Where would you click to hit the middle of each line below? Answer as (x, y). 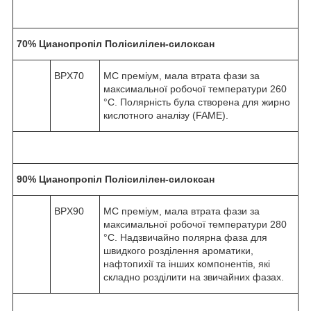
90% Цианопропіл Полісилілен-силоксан (116, 179)
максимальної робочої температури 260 (195, 89)
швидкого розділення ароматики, (178, 250)
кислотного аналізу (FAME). (166, 115)
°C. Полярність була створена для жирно (197, 102)
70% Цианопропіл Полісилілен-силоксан (116, 43)
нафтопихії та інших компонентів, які (187, 263)
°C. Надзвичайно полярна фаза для (185, 237)
